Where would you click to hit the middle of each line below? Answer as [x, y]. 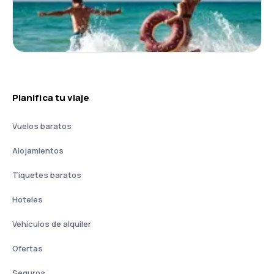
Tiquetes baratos [47, 175]
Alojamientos [38, 150]
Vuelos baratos [42, 126]
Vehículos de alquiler [52, 224]
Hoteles [28, 199]
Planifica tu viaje [51, 98]
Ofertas [28, 248]
